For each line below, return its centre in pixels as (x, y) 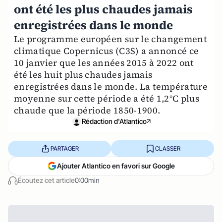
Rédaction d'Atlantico (114, 121)
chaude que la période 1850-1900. (87, 110)
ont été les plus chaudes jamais (103, 9)
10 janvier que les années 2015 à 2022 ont (104, 63)
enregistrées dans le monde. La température (111, 86)
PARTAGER (64, 148)
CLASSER (167, 148)
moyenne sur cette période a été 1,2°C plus (107, 98)
